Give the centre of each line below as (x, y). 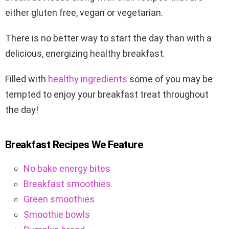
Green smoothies (59, 199)
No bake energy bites (67, 169)
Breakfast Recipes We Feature (74, 145)
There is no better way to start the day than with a (108, 38)
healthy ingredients (88, 79)
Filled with (27, 79)
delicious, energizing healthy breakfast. (85, 54)
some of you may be (170, 79)
